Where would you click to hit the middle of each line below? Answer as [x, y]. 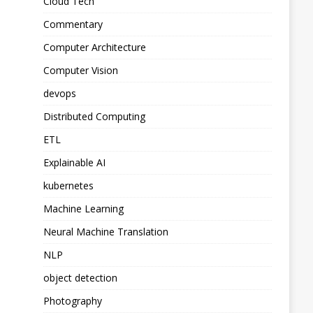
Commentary [73, 24]
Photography [73, 301]
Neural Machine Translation [106, 232]
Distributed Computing [95, 117]
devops [60, 94]
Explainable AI [75, 163]
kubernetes [69, 186]
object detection [81, 278]
